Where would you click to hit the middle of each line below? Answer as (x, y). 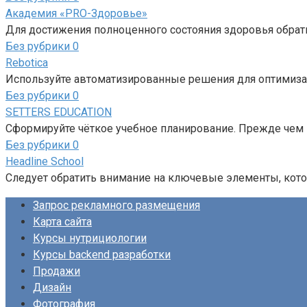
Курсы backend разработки (102, 254)
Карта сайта (62, 221)
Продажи (57, 271)
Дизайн (52, 287)
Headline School (45, 161)
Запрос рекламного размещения (116, 205)
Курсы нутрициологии (90, 238)
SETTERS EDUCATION (59, 112)
